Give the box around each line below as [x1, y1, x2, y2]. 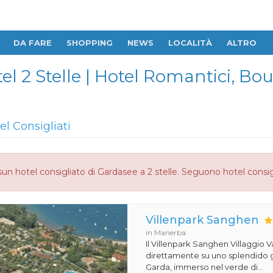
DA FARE [13, 38, 52, 48]
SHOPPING [66, 38, 113, 48]
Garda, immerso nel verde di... [146, 262, 264, 272]
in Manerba [146, 228, 186, 237]
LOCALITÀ [168, 38, 212, 48]
